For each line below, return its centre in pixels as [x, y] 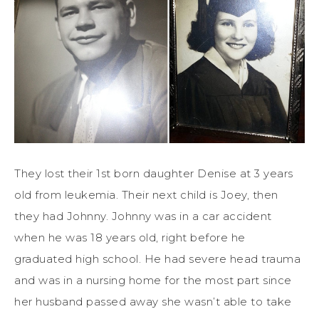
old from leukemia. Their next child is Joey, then [146, 194]
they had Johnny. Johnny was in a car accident [143, 216]
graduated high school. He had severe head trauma [157, 258]
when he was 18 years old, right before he [130, 237]
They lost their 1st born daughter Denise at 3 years [154, 173]
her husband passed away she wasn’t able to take [153, 301]
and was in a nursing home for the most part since [153, 280]
